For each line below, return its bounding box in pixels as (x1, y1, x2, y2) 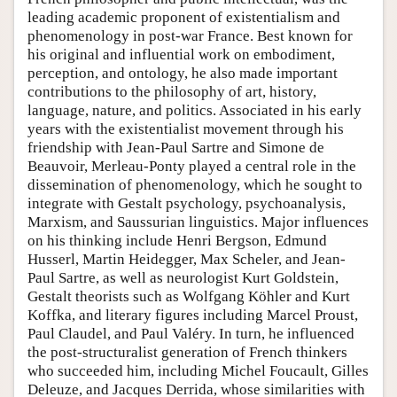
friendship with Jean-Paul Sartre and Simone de (27, 138, 324, 156)
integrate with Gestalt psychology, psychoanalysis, (27, 194, 346, 212)
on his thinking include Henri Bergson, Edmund (27, 231, 327, 249)
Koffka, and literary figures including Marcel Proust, (27, 306, 358, 323)
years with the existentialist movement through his (27, 120, 344, 137)
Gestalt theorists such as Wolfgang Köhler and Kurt (27, 287, 350, 305)
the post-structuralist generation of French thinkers (27, 343, 347, 361)
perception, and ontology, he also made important (27, 64, 338, 82)
